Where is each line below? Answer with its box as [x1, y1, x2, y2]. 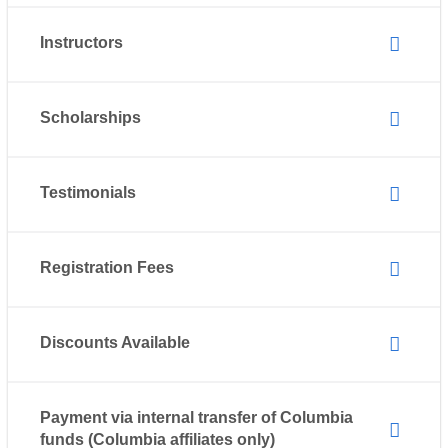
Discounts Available [39, 334, 190, 352]
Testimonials [39, 184, 140, 202]
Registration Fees [39, 259, 182, 277]
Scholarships [39, 109, 145, 127]
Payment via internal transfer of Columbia [39, 409, 353, 427]
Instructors [39, 34, 127, 52]
